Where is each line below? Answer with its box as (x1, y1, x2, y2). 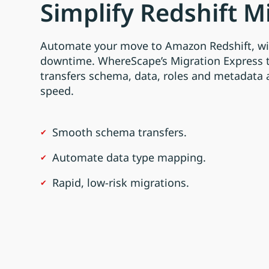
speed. (40, 83, 74, 98)
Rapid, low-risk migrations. (52, 175, 190, 190)
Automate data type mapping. (52, 150, 207, 165)
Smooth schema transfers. (52, 125, 187, 140)
